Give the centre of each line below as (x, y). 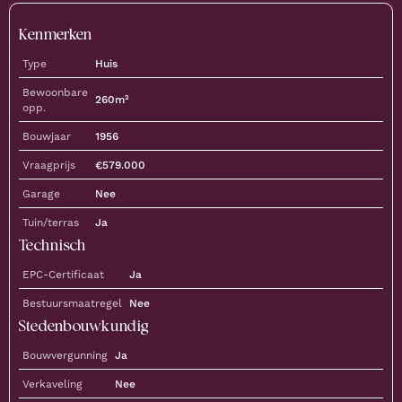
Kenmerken (56, 34)
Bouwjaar (47, 137)
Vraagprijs (49, 166)
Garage (41, 194)
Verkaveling (52, 385)
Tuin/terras (51, 223)
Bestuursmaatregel (72, 304)
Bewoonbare (55, 93)
